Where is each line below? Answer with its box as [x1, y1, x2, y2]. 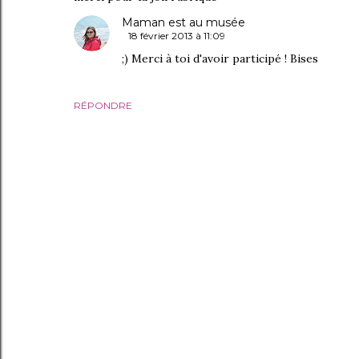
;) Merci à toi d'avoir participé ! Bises [122, 50, 318, 66]
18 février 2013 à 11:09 [128, 29, 225, 42]
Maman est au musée [122, 14, 245, 30]
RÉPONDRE [74, 99, 132, 111]
